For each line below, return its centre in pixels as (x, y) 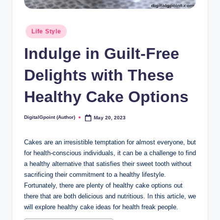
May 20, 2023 (110, 117)
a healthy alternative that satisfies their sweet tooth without (108, 164)
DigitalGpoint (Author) (50, 117)
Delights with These (99, 75)
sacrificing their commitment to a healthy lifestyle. (95, 175)
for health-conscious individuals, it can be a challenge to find (110, 153)
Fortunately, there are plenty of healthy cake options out (103, 186)
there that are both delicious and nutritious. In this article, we (110, 196)
